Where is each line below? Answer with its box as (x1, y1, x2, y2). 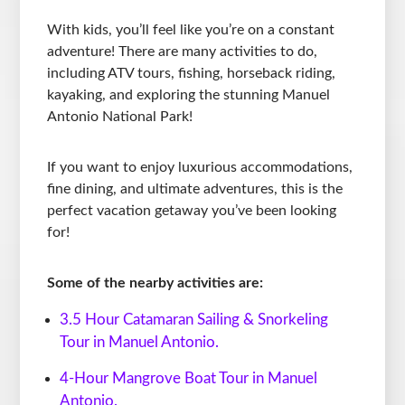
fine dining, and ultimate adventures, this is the (47, 182, 344, 197)
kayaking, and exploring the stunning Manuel (47, 88, 331, 103)
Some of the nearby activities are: (47, 276, 264, 291)
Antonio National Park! (47, 109, 193, 125)
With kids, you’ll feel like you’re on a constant (47, 23, 335, 38)
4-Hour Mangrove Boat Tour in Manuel (60, 371, 318, 387)
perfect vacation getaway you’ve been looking (47, 203, 337, 219)
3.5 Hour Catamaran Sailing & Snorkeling (60, 312, 329, 328)
